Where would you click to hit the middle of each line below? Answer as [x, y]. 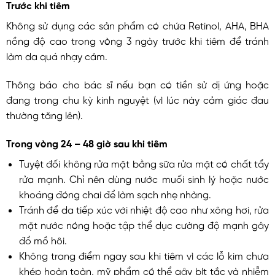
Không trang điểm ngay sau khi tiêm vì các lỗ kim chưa [144, 254]
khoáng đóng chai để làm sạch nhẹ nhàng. [115, 193]
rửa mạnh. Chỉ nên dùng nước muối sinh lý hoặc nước [144, 178]
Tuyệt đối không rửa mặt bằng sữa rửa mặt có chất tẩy [144, 162]
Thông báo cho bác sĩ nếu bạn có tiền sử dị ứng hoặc [137, 83]
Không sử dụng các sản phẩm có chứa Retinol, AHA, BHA [137, 25]
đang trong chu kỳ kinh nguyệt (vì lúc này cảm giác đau [137, 99]
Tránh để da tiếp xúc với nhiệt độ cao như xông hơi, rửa [144, 208]
